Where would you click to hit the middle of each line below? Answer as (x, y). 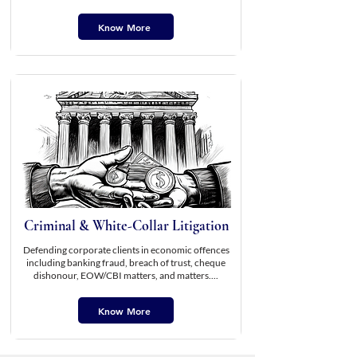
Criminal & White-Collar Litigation (126, 226)
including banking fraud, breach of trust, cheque (126, 263)
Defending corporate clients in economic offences (126, 250)
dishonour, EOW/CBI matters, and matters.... (126, 275)
